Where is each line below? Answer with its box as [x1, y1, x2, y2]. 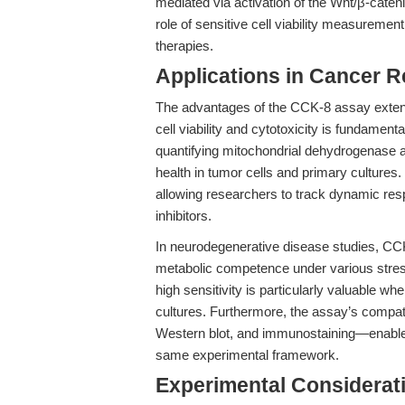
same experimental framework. [155, 347, 339, 363]
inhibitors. [155, 208, 212, 223]
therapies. [155, 38, 213, 53]
